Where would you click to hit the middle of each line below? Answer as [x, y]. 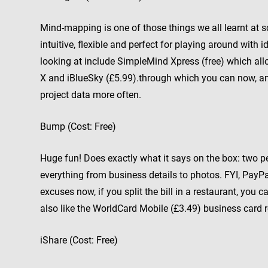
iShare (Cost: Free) [79, 240]
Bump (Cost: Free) [78, 127]
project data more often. [91, 95]
